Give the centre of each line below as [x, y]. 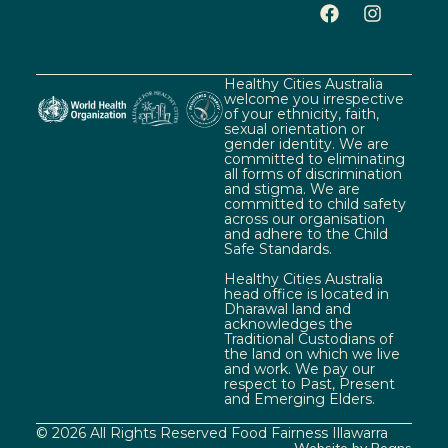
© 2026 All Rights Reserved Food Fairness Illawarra [211, 433]
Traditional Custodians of [308, 338]
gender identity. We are [306, 144]
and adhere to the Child [306, 234]
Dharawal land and [287, 308]
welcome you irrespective [314, 99]
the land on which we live [312, 353]
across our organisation [304, 219]
